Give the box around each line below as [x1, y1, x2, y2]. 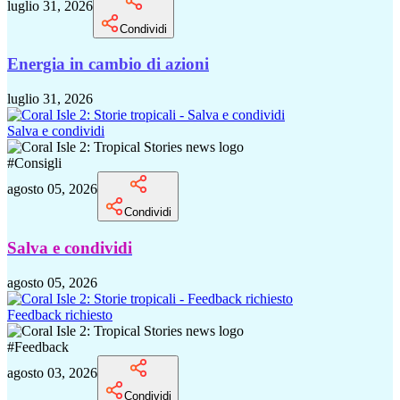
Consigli [14, 155, 62, 171]
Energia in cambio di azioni [7, 54, 209, 74]
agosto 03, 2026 [7, 364, 97, 380]
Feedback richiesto [7, 306, 112, 322]
